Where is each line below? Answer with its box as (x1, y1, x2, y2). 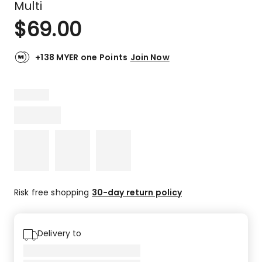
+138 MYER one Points (35, 51, 128, 63)
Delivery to (37, 227, 82, 239)
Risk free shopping (14, 186, 92, 198)
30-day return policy (91, 186, 182, 198)
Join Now (130, 51, 170, 63)
